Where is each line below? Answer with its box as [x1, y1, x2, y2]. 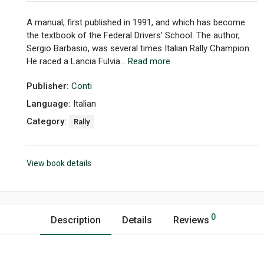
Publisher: [27, 81, 71, 91]
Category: [27, 116, 69, 127]
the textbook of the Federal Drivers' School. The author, [27, 30, 240, 41]
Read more [128, 56, 170, 67]
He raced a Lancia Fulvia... [27, 56, 128, 67]
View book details [27, 159, 91, 168]
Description [50, 214, 101, 226]
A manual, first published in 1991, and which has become [27, 17, 245, 28]
